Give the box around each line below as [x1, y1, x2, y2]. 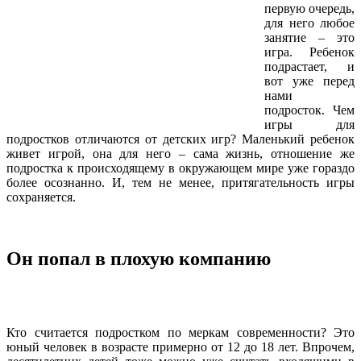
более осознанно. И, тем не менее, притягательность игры [6, 175, 355, 189]
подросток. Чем [264, 102, 355, 117]
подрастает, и [264, 59, 355, 73]
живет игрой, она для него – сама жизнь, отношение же [6, 146, 355, 160]
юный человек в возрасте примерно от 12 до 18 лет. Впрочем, [6, 339, 355, 354]
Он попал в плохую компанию [6, 247, 271, 269]
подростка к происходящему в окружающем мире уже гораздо [6, 160, 355, 175]
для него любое [264, 15, 355, 30]
